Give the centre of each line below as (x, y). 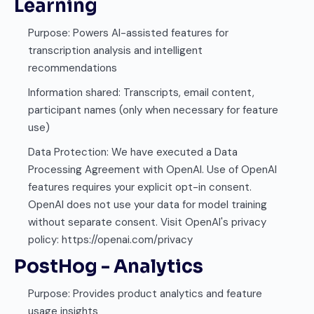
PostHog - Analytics (109, 267)
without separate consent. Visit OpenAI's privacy (147, 222)
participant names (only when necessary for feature (153, 110)
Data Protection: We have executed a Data (133, 152)
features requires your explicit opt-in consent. (140, 187)
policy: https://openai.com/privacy (110, 240)
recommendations (73, 68)
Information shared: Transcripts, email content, (141, 93)
